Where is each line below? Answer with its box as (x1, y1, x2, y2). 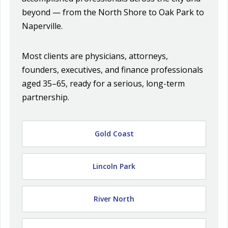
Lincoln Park (93, 161, 135, 171)
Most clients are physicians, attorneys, (22, 50, 168, 62)
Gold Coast (94, 128, 134, 138)
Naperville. (22, 20, 63, 32)
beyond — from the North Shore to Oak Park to (22, 6, 205, 18)
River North (94, 193, 134, 204)
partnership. (22, 91, 70, 103)
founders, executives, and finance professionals (22, 64, 204, 75)
